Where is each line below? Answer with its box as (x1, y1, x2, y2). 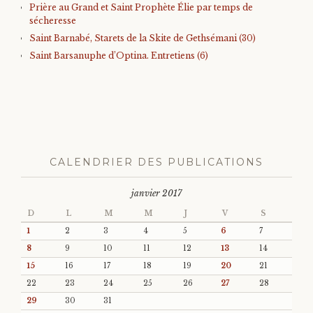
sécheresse (29, 15, 76, 26)
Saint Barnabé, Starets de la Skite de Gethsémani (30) (29, 33, 256, 43)
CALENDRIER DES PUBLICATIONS (50, 156, 263, 168)
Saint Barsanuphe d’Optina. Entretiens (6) (29, 50, 208, 61)
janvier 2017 (131, 188, 182, 198)
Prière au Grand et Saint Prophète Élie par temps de (29, 2, 253, 13)
